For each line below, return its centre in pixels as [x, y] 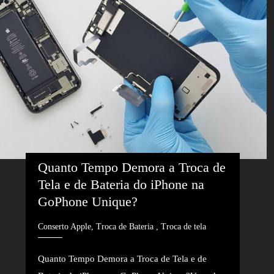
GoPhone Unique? [87, 202]
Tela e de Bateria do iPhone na [121, 184]
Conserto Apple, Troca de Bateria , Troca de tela [122, 227]
